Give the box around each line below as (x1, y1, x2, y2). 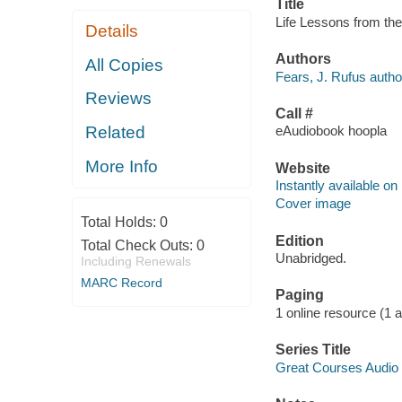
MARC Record (80, 275, 162, 290)
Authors (275, 51, 331, 67)
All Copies (85, 55, 164, 74)
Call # (275, 105, 313, 121)
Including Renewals (80, 253, 191, 268)
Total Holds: (80, 214, 160, 230)
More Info (85, 156, 159, 176)
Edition (275, 232, 324, 249)
